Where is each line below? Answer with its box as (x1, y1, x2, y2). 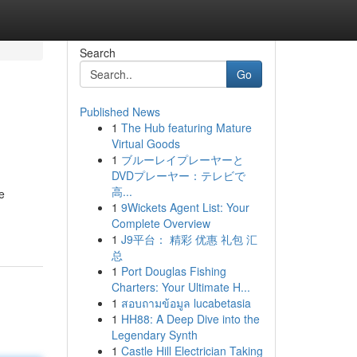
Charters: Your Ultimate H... (111, 279, 250, 295)
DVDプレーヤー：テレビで (111, 167, 245, 183)
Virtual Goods (111, 135, 180, 151)
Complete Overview (111, 215, 210, 231)
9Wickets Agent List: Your (120, 199, 249, 215)
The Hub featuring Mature (120, 120, 252, 135)
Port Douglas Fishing (120, 263, 226, 279)
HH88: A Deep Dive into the (120, 311, 260, 327)
